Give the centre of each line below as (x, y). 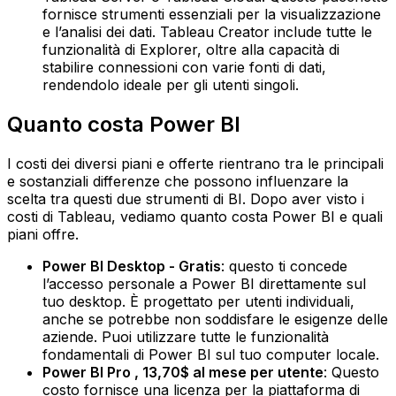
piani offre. (43, 234)
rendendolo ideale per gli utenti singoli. (171, 85)
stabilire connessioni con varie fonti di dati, (184, 68)
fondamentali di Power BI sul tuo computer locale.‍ (211, 354)
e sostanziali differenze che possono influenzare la (178, 181)
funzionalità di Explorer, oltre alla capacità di (191, 50)
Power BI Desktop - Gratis (132, 266)
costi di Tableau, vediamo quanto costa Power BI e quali (195, 216)
